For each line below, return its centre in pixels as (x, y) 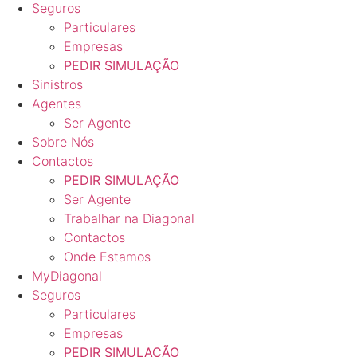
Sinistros (57, 84)
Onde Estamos (107, 257)
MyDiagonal (67, 276)
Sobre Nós (63, 142)
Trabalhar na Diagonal (129, 218)
